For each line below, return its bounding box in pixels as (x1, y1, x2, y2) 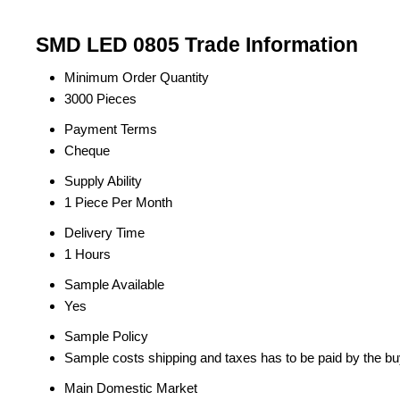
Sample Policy (64, 329, 148, 344)
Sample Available (64, 277, 164, 292)
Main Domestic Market (64, 380, 197, 396)
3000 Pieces (64, 91, 137, 106)
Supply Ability (64, 173, 142, 188)
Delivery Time (64, 225, 145, 240)
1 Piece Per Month (64, 195, 172, 210)
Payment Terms (64, 121, 157, 137)
